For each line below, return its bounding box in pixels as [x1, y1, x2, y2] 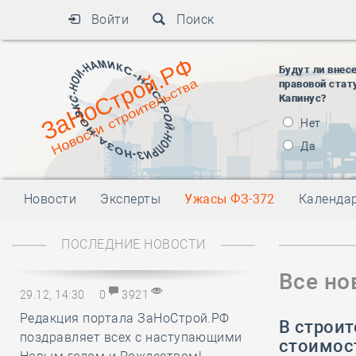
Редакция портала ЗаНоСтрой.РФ [20, 311, 230, 326]
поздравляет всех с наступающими [20, 330, 242, 345]
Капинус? [279, 92, 327, 104]
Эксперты [100, 192, 161, 207]
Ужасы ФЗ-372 [184, 192, 275, 207]
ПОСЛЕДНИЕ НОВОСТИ [57, 237, 210, 252]
